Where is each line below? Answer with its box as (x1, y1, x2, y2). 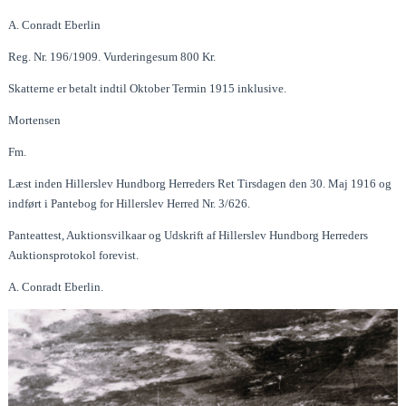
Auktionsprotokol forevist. (8, 247, 140, 262)
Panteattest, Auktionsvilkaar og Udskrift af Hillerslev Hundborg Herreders (8, 227, 369, 242)
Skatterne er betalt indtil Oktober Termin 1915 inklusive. (8, 81, 287, 95)
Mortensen (8, 112, 62, 127)
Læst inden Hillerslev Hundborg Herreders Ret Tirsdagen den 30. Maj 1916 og (8, 176, 392, 190)
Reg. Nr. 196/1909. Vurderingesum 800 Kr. (8, 49, 217, 63)
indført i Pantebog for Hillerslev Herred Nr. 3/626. (8, 196, 251, 210)
